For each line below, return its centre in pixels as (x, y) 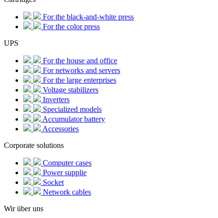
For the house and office (79, 60)
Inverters (55, 99)
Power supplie (64, 172)
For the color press (70, 26)
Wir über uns (24, 208)
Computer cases (66, 163)
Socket (52, 182)
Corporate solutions (34, 145)
